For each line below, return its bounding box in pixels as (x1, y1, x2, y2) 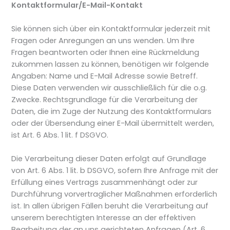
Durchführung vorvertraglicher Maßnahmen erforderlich (11, 189, 218, 200)
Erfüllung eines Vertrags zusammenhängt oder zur (11, 177, 198, 188)
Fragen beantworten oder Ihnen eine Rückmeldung (11, 47, 200, 58)
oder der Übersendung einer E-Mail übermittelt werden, (11, 118, 215, 129)
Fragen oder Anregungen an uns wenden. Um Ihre (11, 35, 195, 46)
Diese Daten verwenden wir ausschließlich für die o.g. (11, 83, 207, 93)
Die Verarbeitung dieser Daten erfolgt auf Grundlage (11, 154, 207, 164)
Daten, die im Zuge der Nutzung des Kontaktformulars (11, 106, 212, 117)
